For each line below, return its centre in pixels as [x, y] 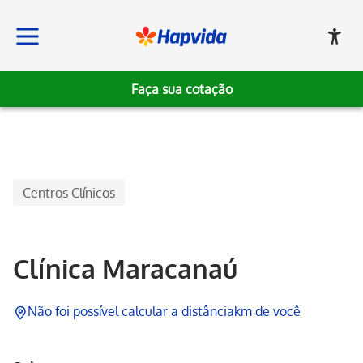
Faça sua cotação [181, 89]
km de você [267, 311]
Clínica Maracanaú [125, 269]
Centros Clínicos [69, 192]
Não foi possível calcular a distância [131, 311]
